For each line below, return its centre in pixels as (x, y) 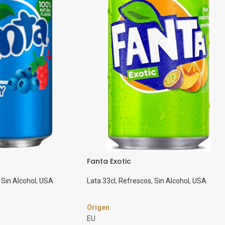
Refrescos (135, 181)
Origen (98, 207)
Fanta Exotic (109, 161)
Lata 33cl (101, 181)
